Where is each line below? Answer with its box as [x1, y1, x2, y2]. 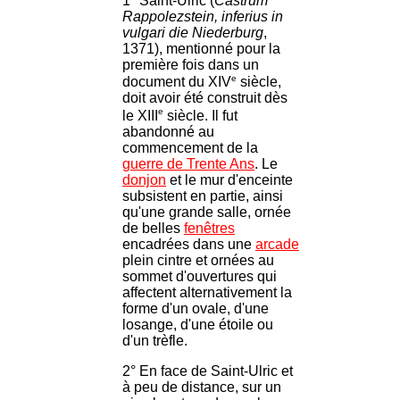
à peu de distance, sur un [122, 379, 281, 395]
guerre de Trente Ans [122, 155, 254, 171]
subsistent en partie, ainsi [122, 187, 283, 204]
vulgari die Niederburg [122, 25, 263, 41]
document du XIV [122, 74, 231, 90]
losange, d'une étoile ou [122, 316, 273, 332]
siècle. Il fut [163, 107, 237, 123]
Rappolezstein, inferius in [122, 9, 283, 25]
